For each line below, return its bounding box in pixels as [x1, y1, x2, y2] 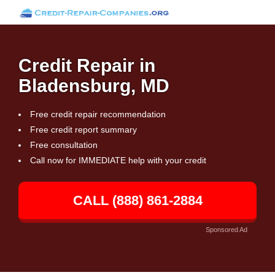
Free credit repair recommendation [30, 109, 166, 119]
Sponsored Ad [206, 226, 247, 233]
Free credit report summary [30, 125, 137, 134]
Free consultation [30, 140, 98, 150]
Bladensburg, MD [18, 76, 169, 96]
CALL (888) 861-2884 [72, 193, 203, 208]
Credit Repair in [18, 55, 155, 76]
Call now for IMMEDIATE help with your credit [30, 155, 206, 165]
